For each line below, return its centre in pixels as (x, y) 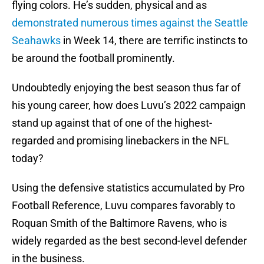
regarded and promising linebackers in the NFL (121, 141)
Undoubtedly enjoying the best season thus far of (126, 88)
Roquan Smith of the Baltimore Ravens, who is (119, 223)
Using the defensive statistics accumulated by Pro (128, 188)
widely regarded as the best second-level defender (129, 241)
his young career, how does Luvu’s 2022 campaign (129, 105)
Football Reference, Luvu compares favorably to (123, 206)
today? (28, 159)
